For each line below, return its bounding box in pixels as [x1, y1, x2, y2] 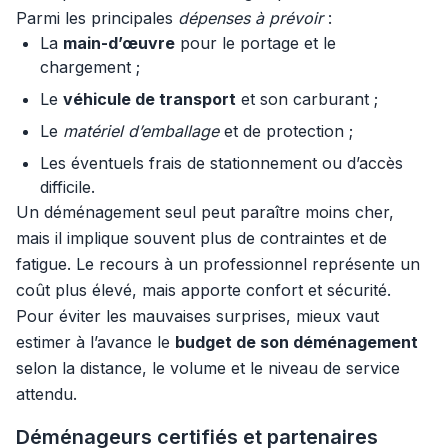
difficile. [40, 177, 95, 197]
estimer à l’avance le [16, 332, 175, 352]
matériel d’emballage [63, 121, 219, 141]
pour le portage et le [175, 33, 336, 53]
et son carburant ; [236, 89, 378, 109]
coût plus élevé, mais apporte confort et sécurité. [16, 280, 391, 300]
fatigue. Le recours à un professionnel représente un [16, 254, 420, 274]
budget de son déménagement [175, 332, 418, 352]
